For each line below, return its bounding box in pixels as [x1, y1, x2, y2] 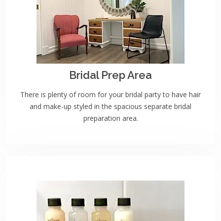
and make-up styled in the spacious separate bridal [30, 102, 191, 111]
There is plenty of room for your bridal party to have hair [20, 90, 201, 99]
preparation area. [83, 113, 138, 123]
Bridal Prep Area [69, 69, 152, 81]
